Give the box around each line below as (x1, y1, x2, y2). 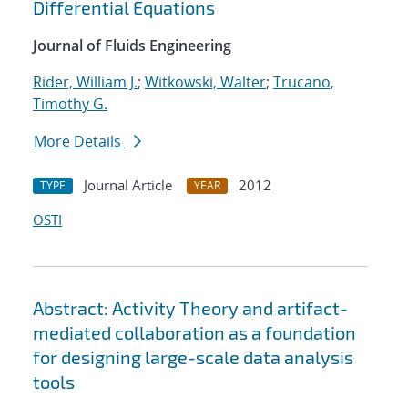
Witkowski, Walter (145, 72, 266, 93)
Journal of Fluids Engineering (33, 36, 231, 56)
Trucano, (273, 72, 334, 93)
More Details (34, 131, 125, 152)
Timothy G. (33, 94, 107, 115)
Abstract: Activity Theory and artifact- (33, 297, 348, 320)
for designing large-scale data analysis (33, 346, 353, 369)
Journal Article (84, 176, 172, 195)
